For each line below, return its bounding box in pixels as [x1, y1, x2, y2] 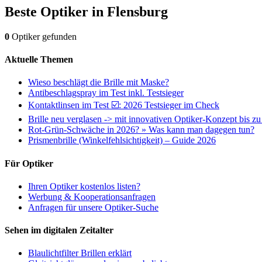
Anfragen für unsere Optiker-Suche [28, 202, 158, 212]
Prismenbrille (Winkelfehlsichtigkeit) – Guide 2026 [28, 135, 216, 146]
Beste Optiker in [5, 4, 107, 19]
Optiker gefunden [9, 31, 77, 42]
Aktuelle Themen [5, 54, 73, 64]
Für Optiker [5, 158, 53, 168]
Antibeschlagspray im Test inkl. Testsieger [28, 88, 184, 98]
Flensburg [107, 4, 168, 19]
